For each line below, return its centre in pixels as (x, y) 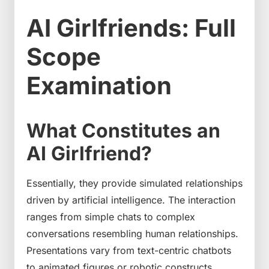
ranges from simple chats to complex (111, 216)
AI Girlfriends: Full (131, 28)
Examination (99, 85)
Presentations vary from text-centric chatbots (129, 250)
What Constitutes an (123, 130)
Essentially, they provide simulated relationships (134, 183)
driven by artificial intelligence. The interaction (131, 200)
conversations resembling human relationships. (132, 233)
